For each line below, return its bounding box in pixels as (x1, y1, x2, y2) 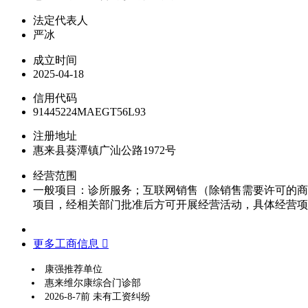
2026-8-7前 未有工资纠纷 (45, 291, 151, 302)
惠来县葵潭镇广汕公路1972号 (33, 144, 176, 156)
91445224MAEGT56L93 (33, 105, 146, 118)
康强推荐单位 (45, 263, 102, 274)
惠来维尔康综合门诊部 (45, 277, 141, 288)
